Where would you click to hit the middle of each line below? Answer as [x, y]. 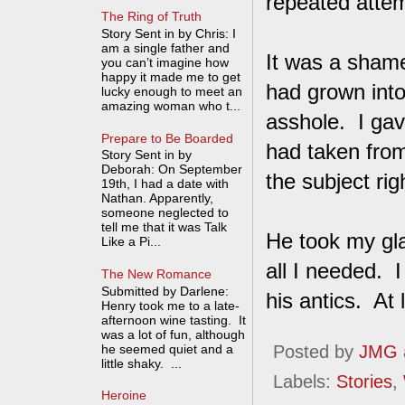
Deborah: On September [172, 170]
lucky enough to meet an [172, 91]
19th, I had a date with [165, 184]
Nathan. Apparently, [158, 198]
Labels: [305, 382]
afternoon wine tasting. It [174, 320]
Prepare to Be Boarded [168, 138]
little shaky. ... [142, 363]
